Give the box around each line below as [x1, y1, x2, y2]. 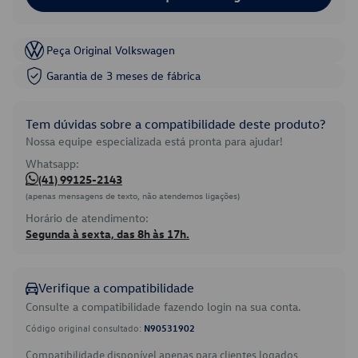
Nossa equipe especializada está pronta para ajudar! [26, 133, 283, 149]
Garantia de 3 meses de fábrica [46, 68, 201, 83]
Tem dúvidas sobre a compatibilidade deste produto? [26, 116, 325, 132]
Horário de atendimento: [26, 210, 149, 225]
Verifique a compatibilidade [38, 280, 194, 296]
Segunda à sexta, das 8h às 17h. [26, 226, 189, 241]
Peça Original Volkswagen [46, 42, 175, 58]
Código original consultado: [26, 321, 144, 334]
